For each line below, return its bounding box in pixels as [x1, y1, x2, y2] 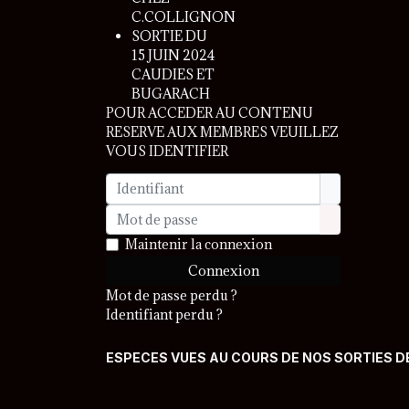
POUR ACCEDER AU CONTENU [106, 104, 313, 122]
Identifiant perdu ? [106, 306, 223, 324]
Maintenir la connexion [125, 236, 272, 254]
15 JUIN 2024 [131, 47, 215, 65]
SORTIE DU [131, 27, 207, 46]
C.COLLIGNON [131, 8, 236, 26]
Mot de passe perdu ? [106, 287, 237, 305]
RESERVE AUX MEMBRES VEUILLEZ [106, 123, 339, 142]
